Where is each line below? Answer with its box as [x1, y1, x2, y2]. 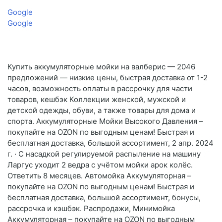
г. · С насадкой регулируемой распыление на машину [7, 149, 201, 159]
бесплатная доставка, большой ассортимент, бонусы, [7, 193, 201, 203]
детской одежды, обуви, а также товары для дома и [7, 106, 196, 115]
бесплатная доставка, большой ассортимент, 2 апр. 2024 [7, 138, 214, 148]
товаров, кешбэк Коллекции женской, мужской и [7, 95, 186, 105]
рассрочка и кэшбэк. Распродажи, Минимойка [7, 204, 175, 214]
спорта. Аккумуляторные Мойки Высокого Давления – [7, 116, 203, 126]
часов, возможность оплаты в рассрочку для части [7, 84, 192, 94]
